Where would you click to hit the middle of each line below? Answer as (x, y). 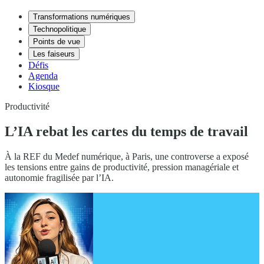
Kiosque (44, 86)
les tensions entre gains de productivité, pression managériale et (122, 167)
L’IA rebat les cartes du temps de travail (126, 131)
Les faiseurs (54, 54)
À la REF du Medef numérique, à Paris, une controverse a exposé (127, 156)
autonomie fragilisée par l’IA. (60, 177)
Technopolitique (60, 29)
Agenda (43, 76)
